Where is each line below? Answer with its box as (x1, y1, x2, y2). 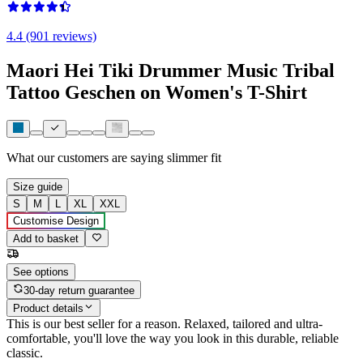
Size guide (13, 181, 62, 194)
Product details (13, 302, 83, 315)
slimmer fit (167, 151, 221, 165)
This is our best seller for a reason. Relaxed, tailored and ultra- (6, 317, 322, 331)
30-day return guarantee (23, 284, 135, 297)
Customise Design (13, 215, 99, 228)
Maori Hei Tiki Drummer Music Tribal (6, 59, 335, 81)
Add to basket (13, 233, 79, 246)
